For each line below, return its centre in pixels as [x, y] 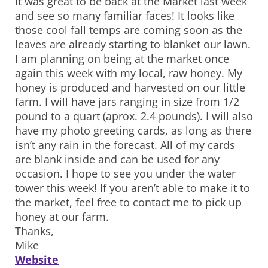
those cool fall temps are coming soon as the [129, 30]
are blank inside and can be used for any [117, 159]
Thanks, [34, 231]
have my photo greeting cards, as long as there [133, 131]
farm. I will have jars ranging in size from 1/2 [127, 102]
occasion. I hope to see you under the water [125, 174]
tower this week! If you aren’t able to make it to [133, 188]
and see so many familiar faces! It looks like [125, 16]
